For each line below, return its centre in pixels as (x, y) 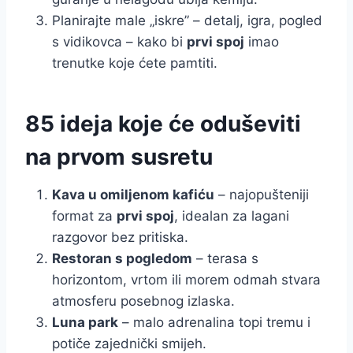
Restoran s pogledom (122, 258)
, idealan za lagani (232, 216)
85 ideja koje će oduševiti (163, 123)
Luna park (85, 322)
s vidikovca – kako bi (119, 41)
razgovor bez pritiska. (120, 237)
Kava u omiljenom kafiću (133, 194)
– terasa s (225, 258)
